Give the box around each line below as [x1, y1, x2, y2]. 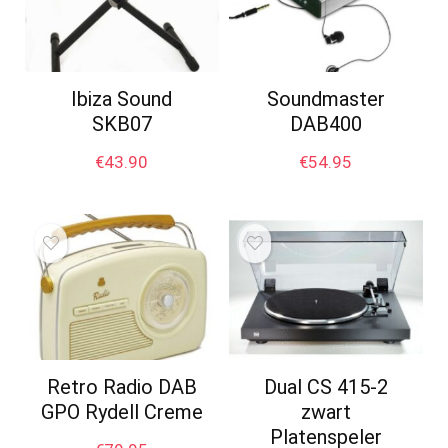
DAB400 [289, 112, 362, 137]
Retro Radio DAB [46, 374, 197, 399]
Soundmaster [266, 87, 385, 112]
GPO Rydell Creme [40, 399, 203, 424]
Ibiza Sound [71, 87, 173, 112]
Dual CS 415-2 [263, 374, 388, 399]
